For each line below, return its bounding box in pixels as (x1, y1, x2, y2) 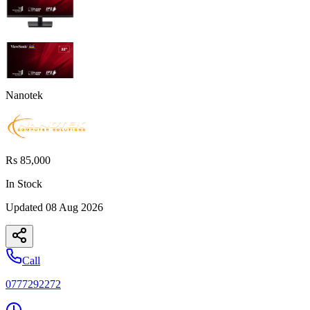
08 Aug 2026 (46, 201, 103, 213)
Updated (6, 201, 46, 213)
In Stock (6, 177, 42, 190)
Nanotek (6, 89, 43, 101)
